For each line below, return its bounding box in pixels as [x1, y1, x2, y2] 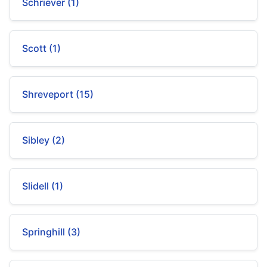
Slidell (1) [22, 180, 63, 192]
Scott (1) [22, 42, 61, 54]
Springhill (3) [22, 226, 80, 238]
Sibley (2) [22, 134, 65, 146]
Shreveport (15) [22, 88, 94, 100]
